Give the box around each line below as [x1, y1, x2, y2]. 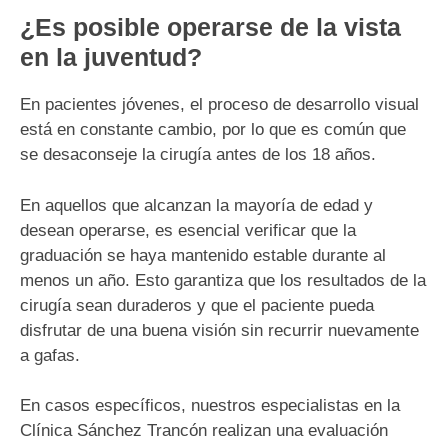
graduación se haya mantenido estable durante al [20, 245, 386, 265]
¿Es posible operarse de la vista [20, 13, 401, 42]
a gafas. [20, 345, 80, 365]
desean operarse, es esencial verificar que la [20, 220, 356, 240]
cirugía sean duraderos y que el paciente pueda [20, 295, 374, 315]
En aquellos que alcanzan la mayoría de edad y [20, 195, 373, 215]
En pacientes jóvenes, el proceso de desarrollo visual [20, 95, 419, 115]
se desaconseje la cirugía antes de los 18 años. [20, 145, 376, 165]
